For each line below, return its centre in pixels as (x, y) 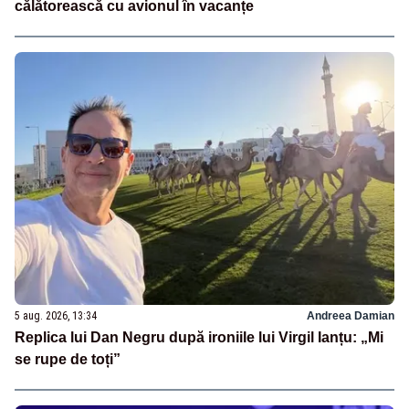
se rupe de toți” (68, 359)
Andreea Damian (351, 315)
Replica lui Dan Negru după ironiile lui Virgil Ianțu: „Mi (199, 337)
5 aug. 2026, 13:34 (56, 315)
